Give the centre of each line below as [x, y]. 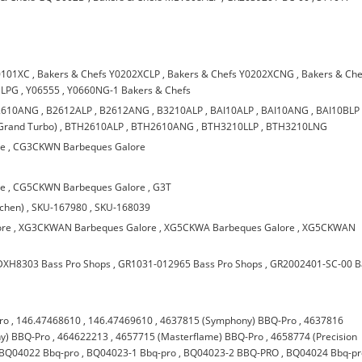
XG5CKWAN [329, 227]
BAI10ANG [285, 110]
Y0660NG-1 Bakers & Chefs [129, 90]
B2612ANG [125, 110]
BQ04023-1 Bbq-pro [132, 353]
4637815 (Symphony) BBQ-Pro [229, 320]
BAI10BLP [338, 110]
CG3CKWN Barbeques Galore [80, 147]
